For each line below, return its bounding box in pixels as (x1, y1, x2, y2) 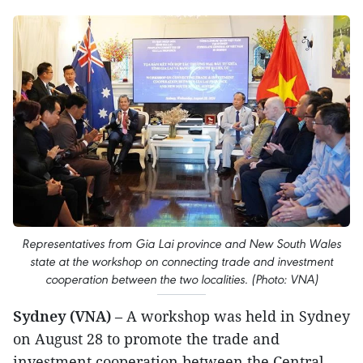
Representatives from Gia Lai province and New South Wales (22, 235, 341, 251)
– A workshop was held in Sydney (115, 305, 350, 326)
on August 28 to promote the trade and (13, 328, 280, 348)
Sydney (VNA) (13, 305, 115, 326)
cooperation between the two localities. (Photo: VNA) (45, 271, 318, 287)
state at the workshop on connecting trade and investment (30, 253, 333, 269)
